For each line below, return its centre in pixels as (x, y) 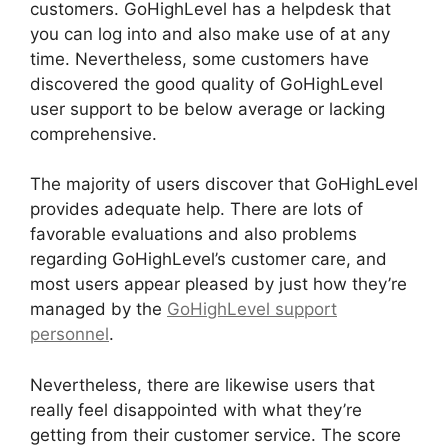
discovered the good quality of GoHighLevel (206, 83)
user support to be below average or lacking (207, 108)
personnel (69, 334)
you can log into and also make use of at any (210, 33)
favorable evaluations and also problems (193, 234)
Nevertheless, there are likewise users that (202, 384)
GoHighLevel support (252, 309)
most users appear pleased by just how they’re (218, 284)
